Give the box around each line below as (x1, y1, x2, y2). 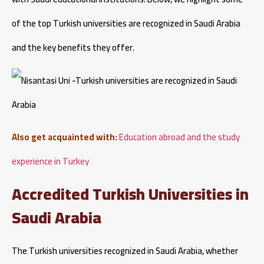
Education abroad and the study (119, 128, 240, 146)
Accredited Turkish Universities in (12, 179, 249, 209)
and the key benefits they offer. (12, 39, 134, 57)
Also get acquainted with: (12, 128, 117, 146)
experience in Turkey (12, 153, 89, 170)
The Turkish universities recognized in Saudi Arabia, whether (12, 242, 238, 259)
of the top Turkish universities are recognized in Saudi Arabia (12, 15, 240, 32)
